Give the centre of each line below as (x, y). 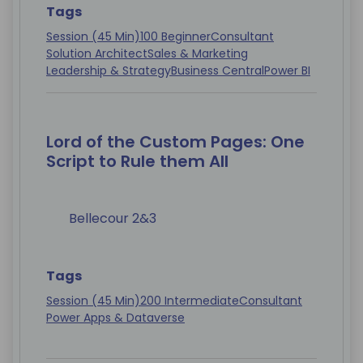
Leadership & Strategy (109, 71)
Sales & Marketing (198, 54)
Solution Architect (97, 54)
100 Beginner (175, 37)
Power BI (287, 71)
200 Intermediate (190, 301)
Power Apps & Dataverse (115, 318)
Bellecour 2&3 (113, 219)
